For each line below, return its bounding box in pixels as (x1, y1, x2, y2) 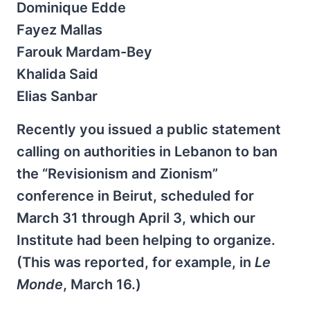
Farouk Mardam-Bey (17, 44, 152, 60)
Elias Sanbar (17, 88, 98, 104)
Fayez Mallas (17, 21, 102, 38)
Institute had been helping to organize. (17, 232, 275, 248)
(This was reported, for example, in (17, 254, 255, 271)
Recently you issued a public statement (17, 121, 281, 138)
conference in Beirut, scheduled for (17, 188, 254, 204)
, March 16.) (63, 276, 141, 293)
